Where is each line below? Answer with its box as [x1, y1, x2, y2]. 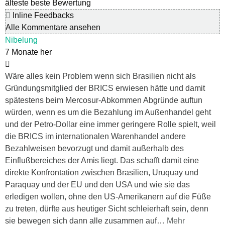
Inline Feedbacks [11, 11, 74, 20]
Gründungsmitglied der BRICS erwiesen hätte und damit [5, 84, 205, 93]
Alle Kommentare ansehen [6, 23, 100, 32]
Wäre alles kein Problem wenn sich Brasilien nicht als [5, 72, 196, 81]
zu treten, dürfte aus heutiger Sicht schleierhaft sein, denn [5, 204, 208, 213]
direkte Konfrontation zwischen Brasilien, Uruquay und [5, 168, 198, 177]
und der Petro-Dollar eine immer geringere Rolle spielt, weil [5, 120, 216, 129]
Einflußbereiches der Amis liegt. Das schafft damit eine [5, 156, 199, 165]
